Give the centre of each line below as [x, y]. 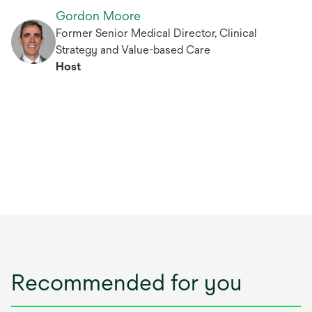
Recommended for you [126, 282]
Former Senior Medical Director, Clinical [156, 33]
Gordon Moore [98, 16]
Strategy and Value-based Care [133, 50]
